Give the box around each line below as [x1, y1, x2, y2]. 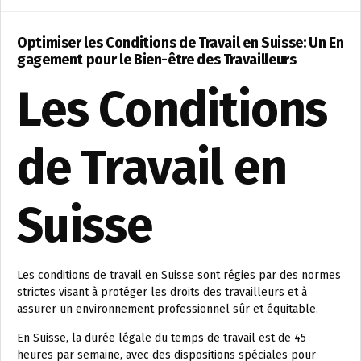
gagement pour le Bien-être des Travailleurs [17, 50, 297, 68]
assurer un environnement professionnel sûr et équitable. [17, 301, 318, 316]
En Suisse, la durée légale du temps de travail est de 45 [17, 330, 306, 345]
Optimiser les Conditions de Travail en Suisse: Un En [17, 33, 344, 52]
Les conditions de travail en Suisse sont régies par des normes [17, 268, 341, 282]
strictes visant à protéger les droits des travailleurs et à [17, 284, 307, 299]
